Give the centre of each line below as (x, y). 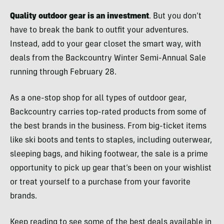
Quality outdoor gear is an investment (79, 16)
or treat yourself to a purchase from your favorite (100, 182)
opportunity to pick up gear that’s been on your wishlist (111, 168)
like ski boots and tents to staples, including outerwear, (111, 140)
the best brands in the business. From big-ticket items (108, 126)
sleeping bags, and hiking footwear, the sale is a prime (109, 154)
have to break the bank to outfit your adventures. (99, 30)
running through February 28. (63, 72)
